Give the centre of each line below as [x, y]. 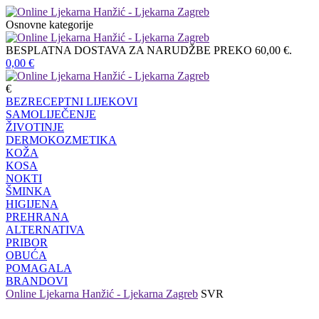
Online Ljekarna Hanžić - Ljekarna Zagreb [102, 294]
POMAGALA [39, 268]
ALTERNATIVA [45, 230]
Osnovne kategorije [49, 25]
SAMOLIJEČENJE [51, 114]
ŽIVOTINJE [35, 127]
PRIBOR [27, 242]
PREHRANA [37, 217]
